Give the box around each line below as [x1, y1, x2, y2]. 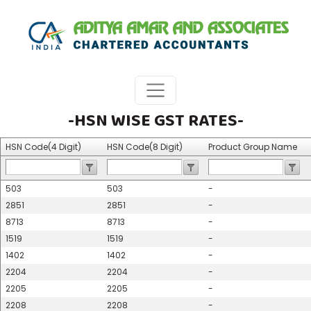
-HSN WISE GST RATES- [67, 107, 244, 134]
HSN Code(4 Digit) [6, 141, 81, 153]
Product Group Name [208, 141, 297, 153]
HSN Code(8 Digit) [107, 141, 183, 153]
